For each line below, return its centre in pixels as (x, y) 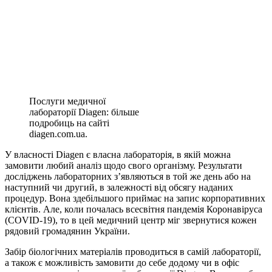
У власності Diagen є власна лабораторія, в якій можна (118, 155)
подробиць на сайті (69, 123)
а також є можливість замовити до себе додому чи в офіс (122, 263)
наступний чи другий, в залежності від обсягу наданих (119, 188)
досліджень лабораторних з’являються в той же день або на (128, 177)
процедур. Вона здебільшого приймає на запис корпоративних (135, 199)
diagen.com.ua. (58, 134)
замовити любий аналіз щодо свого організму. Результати (124, 166)
